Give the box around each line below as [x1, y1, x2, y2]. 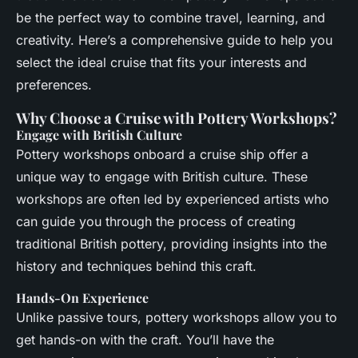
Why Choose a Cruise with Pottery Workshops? [16, 108, 337, 129]
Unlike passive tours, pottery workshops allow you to [16, 309, 337, 326]
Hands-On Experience [16, 289, 149, 307]
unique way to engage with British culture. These [16, 169, 308, 185]
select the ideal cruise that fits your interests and [16, 54, 307, 71]
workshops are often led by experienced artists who [16, 191, 329, 208]
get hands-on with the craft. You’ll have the [16, 332, 274, 348]
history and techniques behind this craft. [16, 258, 257, 275]
